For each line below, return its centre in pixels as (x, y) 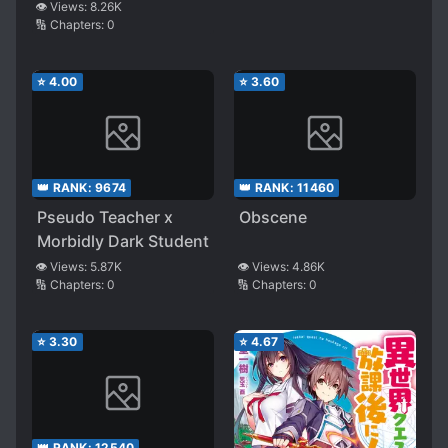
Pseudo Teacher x (105, 217)
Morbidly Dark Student (123, 241)
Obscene (273, 217)
